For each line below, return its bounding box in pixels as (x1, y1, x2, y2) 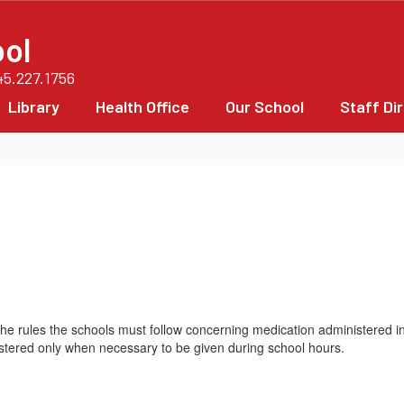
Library (8, 96, 60, 116)
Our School (225, 96, 304, 116)
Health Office (96, 96, 189, 116)
